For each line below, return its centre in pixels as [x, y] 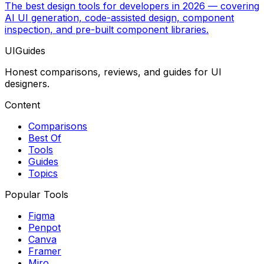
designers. [27, 84]
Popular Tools [37, 195]
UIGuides [25, 51]
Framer [45, 251]
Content [22, 105]
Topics [43, 174]
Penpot [44, 228]
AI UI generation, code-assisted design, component [119, 18]
